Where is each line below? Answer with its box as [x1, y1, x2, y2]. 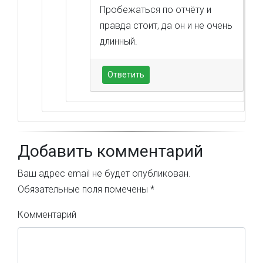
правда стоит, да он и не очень [100, 20, 232, 31]
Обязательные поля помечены [18, 184, 150, 195]
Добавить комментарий [18, 141, 203, 161]
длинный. [100, 36, 137, 47]
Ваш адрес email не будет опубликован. [18, 168, 191, 179]
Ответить [107, 70, 144, 79]
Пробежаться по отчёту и [100, 4, 211, 15]
